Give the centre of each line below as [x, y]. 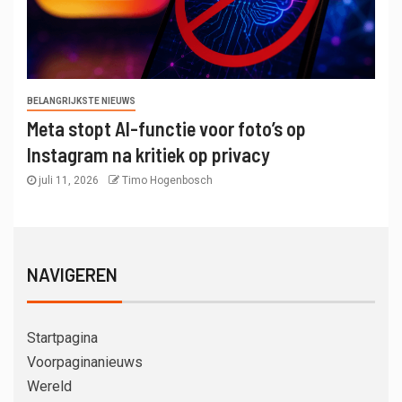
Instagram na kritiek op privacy [149, 154]
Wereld [49, 386]
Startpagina [62, 337]
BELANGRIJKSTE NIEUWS [81, 100]
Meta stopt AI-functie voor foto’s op [166, 128]
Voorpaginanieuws [85, 362]
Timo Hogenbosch [167, 180]
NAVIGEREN [72, 274]
